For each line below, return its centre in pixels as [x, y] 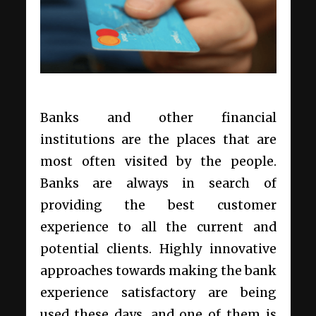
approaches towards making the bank [158, 271]
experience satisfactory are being [158, 292]
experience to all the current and [158, 227]
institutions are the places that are [158, 139]
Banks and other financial [158, 117]
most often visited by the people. [158, 161]
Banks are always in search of [158, 183]
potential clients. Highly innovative [158, 249]
